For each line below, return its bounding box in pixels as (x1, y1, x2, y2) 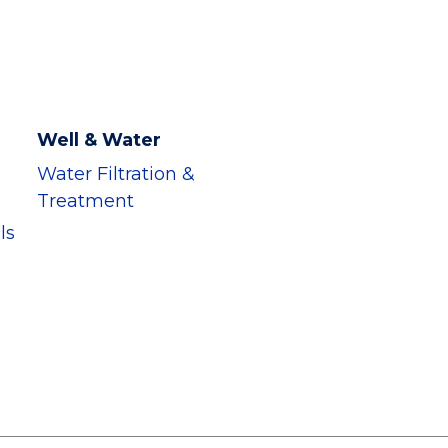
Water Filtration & (37, 163, 196, 185)
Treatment (37, 190, 135, 212)
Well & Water (37, 129, 162, 151)
